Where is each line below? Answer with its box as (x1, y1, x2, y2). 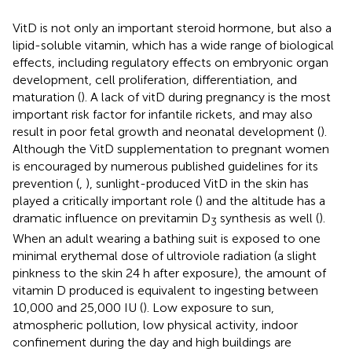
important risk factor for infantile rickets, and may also (13, 106, 313, 122)
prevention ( (13, 175, 79, 191)
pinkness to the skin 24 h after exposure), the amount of (13, 265, 326, 280)
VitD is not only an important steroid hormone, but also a (13, 20, 332, 35)
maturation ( (13, 89, 81, 104)
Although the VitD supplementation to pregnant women (13, 141, 329, 156)
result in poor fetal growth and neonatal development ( (13, 123, 321, 139)
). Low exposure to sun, (143, 299, 274, 315)
